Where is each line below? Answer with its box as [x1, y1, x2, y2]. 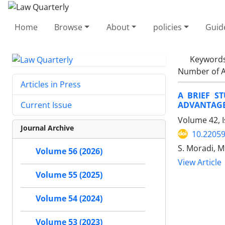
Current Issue [21, 99, 72, 111]
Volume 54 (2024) [36, 193, 102, 204]
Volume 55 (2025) [36, 169, 102, 181]
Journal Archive [21, 123, 74, 133]
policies [153, 21, 182, 33]
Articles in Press [21, 79, 81, 90]
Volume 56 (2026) [36, 146, 102, 157]
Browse [54, 21, 83, 33]
